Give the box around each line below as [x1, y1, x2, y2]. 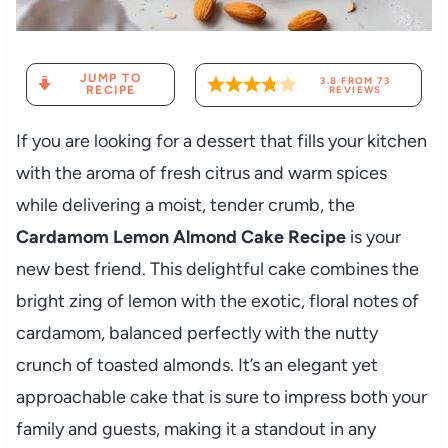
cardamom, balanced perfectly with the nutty [15, 321, 378, 344]
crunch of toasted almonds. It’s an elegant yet [15, 353, 378, 376]
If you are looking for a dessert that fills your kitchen [15, 129, 427, 152]
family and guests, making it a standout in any [15, 417, 376, 440]
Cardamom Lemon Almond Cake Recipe [15, 225, 346, 248]
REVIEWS [328, 83, 382, 95]
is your [345, 225, 401, 248]
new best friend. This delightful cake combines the [15, 257, 419, 280]
